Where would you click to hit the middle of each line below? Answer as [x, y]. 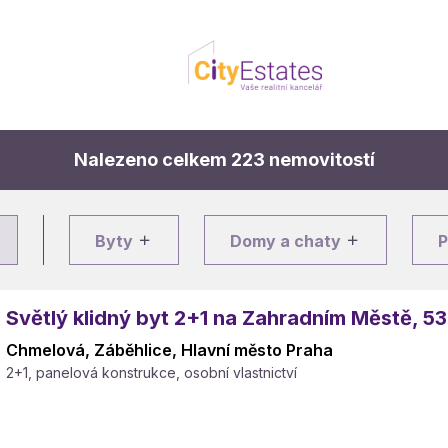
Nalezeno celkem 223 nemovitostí [224, 159]
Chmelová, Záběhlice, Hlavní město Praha [169, 350]
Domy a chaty [287, 241]
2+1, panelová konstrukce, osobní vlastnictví [151, 372]
